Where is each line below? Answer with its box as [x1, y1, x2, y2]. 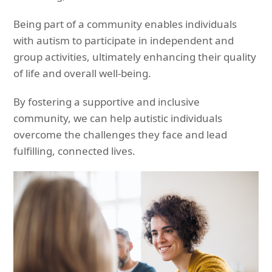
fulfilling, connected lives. [13, 143, 136, 158]
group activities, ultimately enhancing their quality [13, 49, 257, 64]
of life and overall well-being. [13, 66, 152, 80]
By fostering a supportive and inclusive [13, 94, 200, 109]
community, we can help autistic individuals [13, 110, 223, 125]
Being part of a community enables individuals [13, 16, 237, 31]
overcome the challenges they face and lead [13, 127, 228, 141]
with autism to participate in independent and [13, 33, 234, 47]
